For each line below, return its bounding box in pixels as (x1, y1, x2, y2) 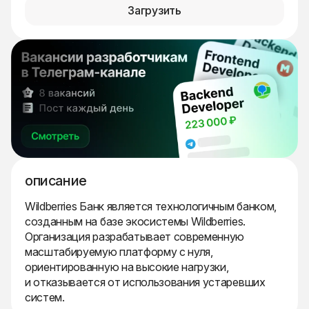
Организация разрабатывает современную (25, 230, 245, 244)
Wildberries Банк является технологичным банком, (25, 199, 277, 214)
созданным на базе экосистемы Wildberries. (25, 215, 246, 229)
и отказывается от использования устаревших (25, 275, 266, 290)
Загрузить (128, 3, 181, 17)
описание (25, 172, 87, 190)
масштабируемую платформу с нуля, (25, 245, 213, 259)
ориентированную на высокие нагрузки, (25, 260, 229, 275)
